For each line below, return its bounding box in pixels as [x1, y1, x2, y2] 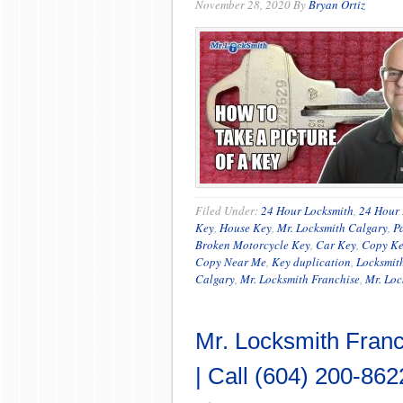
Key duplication [272, 254, 351, 270]
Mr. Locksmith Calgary [277, 219, 388, 236]
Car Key [316, 237, 356, 253]
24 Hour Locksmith [261, 202, 354, 219]
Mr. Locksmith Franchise [240, 271, 360, 287]
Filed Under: [195, 202, 261, 219]
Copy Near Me [195, 254, 266, 270]
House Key [219, 219, 272, 236]
